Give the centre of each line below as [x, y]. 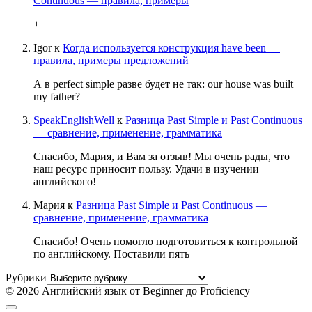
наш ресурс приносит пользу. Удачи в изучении [146, 169]
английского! [65, 181]
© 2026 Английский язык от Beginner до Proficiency [128, 290]
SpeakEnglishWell [74, 120]
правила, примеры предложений [111, 60]
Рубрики [26, 277]
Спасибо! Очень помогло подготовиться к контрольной [166, 241]
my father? [57, 96]
